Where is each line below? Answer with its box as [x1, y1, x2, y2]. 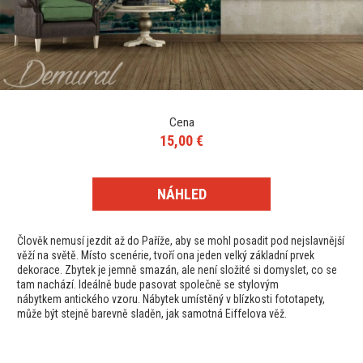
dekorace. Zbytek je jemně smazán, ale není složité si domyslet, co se [17, 263, 337, 277]
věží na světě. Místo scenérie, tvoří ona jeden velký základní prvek [17, 249, 314, 263]
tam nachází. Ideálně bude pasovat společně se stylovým [17, 278, 279, 292]
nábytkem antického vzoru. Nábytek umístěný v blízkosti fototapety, [17, 293, 325, 306]
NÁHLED [156, 186, 207, 203]
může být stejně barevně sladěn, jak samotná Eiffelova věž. [17, 307, 287, 321]
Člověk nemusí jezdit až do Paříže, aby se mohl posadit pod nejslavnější [17, 234, 344, 248]
